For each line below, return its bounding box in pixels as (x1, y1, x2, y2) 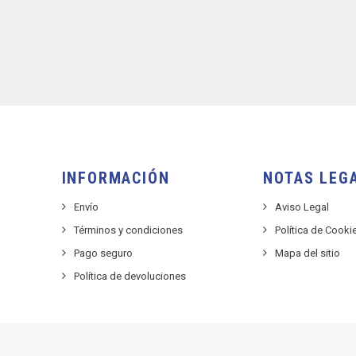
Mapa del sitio (275, 247, 341, 259)
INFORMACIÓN (61, 168, 170, 188)
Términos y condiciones (73, 224, 183, 236)
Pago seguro (73, 247, 133, 259)
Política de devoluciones (73, 270, 186, 282)
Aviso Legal (275, 201, 330, 213)
